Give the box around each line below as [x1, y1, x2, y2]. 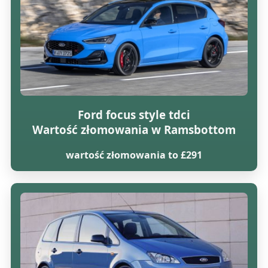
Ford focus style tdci [77, 107, 190, 123]
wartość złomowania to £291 [65, 148, 202, 162]
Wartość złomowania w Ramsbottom [32, 122, 236, 138]
